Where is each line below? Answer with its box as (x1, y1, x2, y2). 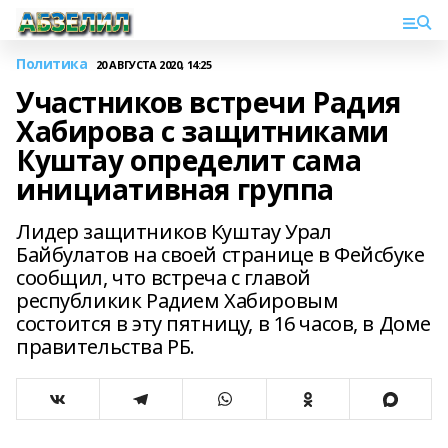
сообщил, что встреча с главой (16, 264, 311, 291)
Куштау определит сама (16, 141, 362, 179)
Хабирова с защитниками (16, 112, 389, 150)
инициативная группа (16, 170, 335, 208)
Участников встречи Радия (16, 83, 401, 121)
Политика (16, 54, 88, 73)
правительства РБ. (16, 333, 195, 360)
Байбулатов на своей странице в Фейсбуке (16, 241, 425, 268)
